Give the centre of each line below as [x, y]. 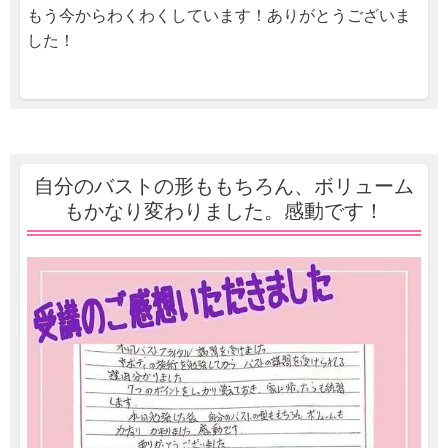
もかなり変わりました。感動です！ [224, 210]
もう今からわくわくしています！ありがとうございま [219, 15]
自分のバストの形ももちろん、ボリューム [224, 185]
